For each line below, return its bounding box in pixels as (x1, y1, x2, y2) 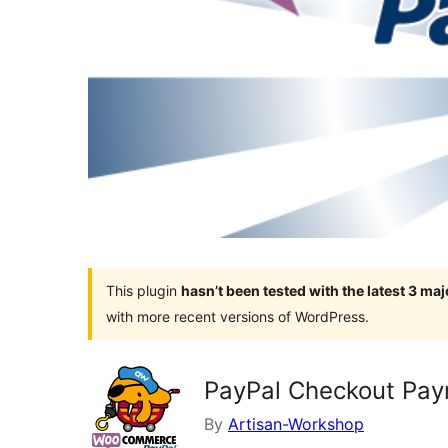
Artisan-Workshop (228, 413, 364, 434)
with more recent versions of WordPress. (106, 307, 369, 325)
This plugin (106, 281, 181, 299)
